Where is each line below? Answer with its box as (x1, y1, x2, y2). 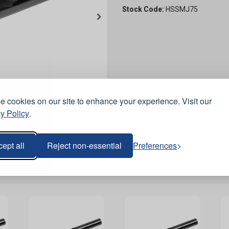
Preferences (133, 140, 177, 151)
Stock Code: (122, 5, 164, 13)
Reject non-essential (47, 140, 122, 151)
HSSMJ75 (164, 5, 198, 13)
